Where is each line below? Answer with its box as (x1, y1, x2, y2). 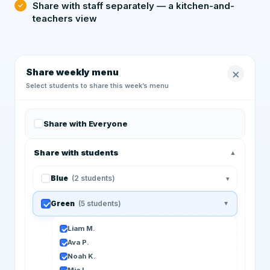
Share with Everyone (43, 119, 128, 128)
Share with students (34, 148, 119, 157)
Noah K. (67, 252, 96, 260)
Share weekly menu (26, 66, 119, 78)
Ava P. (67, 238, 89, 246)
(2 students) (72, 174, 115, 183)
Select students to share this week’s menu (26, 81, 169, 90)
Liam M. (67, 224, 95, 233)
